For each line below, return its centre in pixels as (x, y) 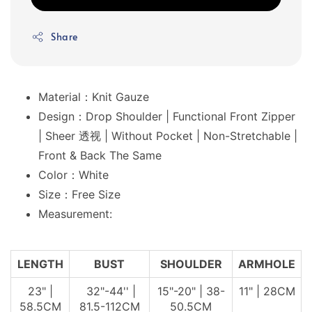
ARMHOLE (267, 264)
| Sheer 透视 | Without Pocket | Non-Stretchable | (168, 136)
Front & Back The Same (100, 156)
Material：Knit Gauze (94, 97)
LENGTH (40, 264)
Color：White (73, 175)
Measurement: (75, 214)
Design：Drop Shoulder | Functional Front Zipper (167, 117)
